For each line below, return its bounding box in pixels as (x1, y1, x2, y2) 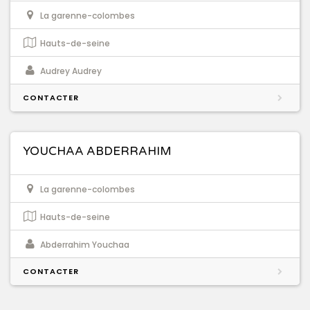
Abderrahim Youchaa (40, 239, 129, 251)
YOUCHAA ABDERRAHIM (23, 144, 172, 159)
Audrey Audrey (40, 65, 102, 77)
